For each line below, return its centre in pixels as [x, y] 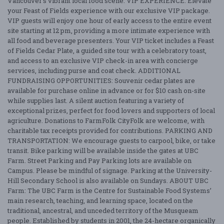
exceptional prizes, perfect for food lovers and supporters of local [111, 110]
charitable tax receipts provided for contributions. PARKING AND [110, 130]
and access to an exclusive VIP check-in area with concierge [103, 60]
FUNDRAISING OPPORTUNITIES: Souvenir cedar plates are [101, 80]
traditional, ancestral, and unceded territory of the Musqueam [103, 210]
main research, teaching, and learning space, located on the [100, 200]
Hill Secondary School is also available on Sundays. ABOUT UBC [108, 180]
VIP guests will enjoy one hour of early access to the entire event [109, 20]
